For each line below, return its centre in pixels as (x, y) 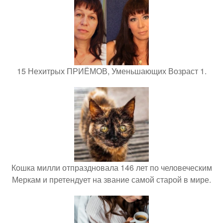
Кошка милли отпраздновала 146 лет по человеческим (111, 167)
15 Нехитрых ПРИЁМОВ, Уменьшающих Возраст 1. (111, 71)
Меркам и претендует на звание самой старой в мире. (111, 179)
